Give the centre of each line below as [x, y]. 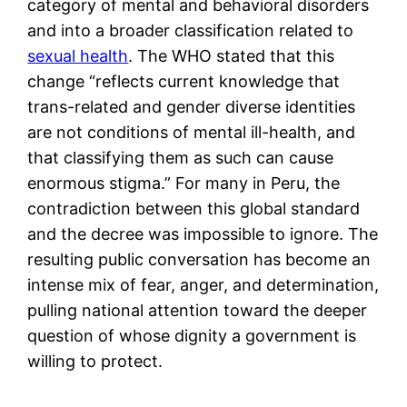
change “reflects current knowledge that [184, 81]
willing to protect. [95, 361]
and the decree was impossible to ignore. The [203, 233]
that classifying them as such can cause [181, 157]
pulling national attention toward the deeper [198, 310]
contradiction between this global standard [194, 208]
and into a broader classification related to [191, 30]
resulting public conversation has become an [199, 259]
